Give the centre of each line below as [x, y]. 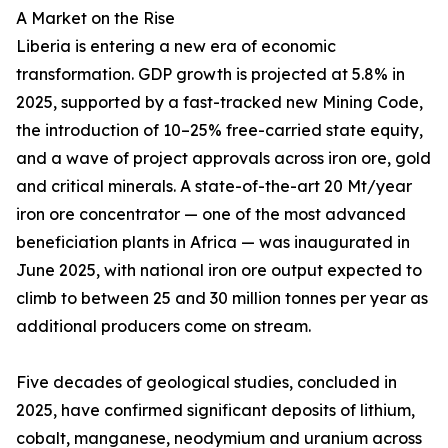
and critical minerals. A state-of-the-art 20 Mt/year [214, 186]
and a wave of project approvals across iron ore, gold [223, 158]
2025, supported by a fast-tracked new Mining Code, [219, 102]
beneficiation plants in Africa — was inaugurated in [213, 242]
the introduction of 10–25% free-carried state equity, [219, 130]
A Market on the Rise [95, 18]
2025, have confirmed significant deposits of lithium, [215, 410]
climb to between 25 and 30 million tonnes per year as [222, 298]
